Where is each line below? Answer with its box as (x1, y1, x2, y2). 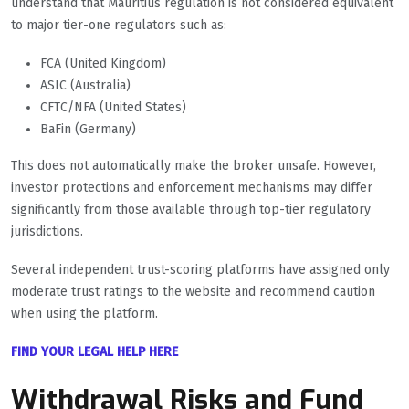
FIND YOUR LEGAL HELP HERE (11, 344, 178, 361)
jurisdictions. (11, 224, 83, 240)
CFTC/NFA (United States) (40, 100, 186, 116)
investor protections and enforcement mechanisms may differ (11, 180, 372, 196)
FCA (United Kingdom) (40, 56, 166, 72)
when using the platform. (11, 306, 158, 322)
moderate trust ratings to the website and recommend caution (11, 284, 375, 300)
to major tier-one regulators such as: (11, 17, 226, 34)
